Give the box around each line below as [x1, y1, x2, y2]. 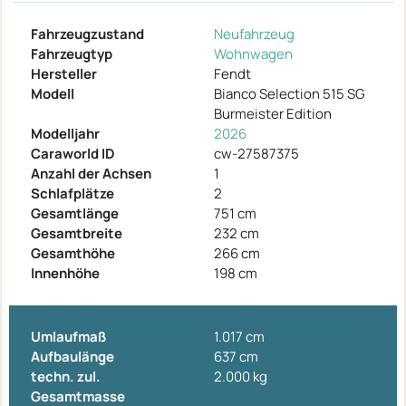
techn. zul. [31, 367, 101, 387]
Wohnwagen [214, 44, 293, 64]
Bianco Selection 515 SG [214, 84, 365, 104]
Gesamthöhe [31, 244, 115, 264]
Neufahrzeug [214, 24, 295, 44]
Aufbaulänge [31, 347, 114, 367]
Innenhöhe [31, 264, 100, 284]
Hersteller [31, 64, 97, 84]
